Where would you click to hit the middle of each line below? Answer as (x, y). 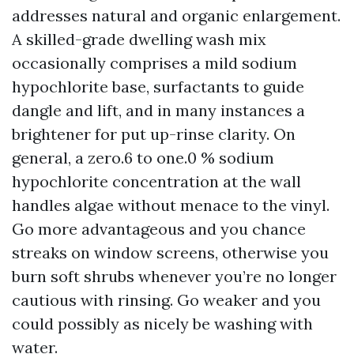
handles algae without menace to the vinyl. (171, 205)
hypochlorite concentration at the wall (156, 181)
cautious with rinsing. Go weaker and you (166, 300)
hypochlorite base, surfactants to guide (158, 87)
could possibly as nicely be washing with (162, 324)
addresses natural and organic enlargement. (176, 15)
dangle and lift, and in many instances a (158, 110)
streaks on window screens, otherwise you (170, 252)
